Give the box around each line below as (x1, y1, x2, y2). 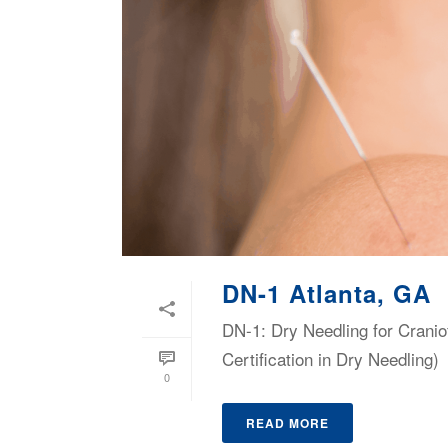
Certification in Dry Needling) (222, 346, 439, 372)
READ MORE (246, 414, 329, 433)
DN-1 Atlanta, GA (222, 276, 431, 311)
